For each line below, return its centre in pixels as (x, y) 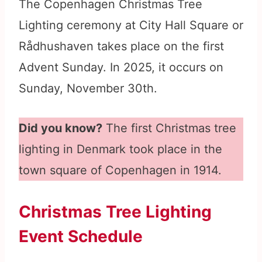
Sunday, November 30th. (88, 89)
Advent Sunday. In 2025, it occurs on (121, 68)
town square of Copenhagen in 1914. (120, 170)
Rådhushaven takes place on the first (121, 46)
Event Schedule (81, 237)
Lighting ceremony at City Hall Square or (131, 25)
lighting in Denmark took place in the (120, 149)
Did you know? (61, 128)
